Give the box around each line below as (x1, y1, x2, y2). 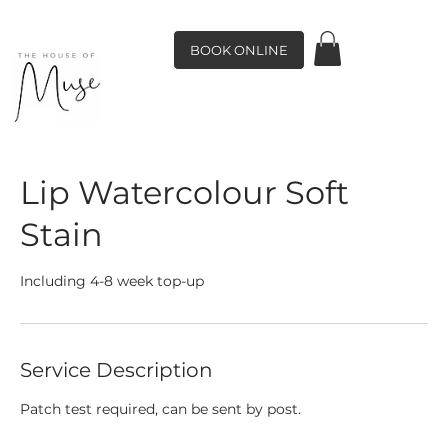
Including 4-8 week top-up (20, 272, 204, 290)
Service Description (20, 358, 213, 382)
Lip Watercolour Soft (20, 173, 349, 212)
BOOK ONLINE (190, 42, 288, 59)
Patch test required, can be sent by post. (20, 400, 301, 418)
